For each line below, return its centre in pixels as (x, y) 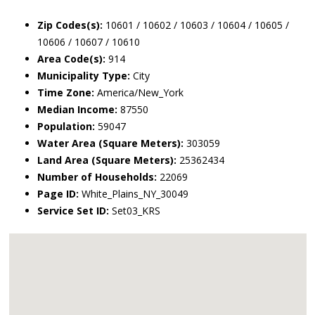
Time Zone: (66, 92)
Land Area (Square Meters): (107, 160)
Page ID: (58, 194)
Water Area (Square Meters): (110, 143)
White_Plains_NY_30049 (134, 194)
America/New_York (139, 92)
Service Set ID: (73, 211)
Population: (66, 126)
